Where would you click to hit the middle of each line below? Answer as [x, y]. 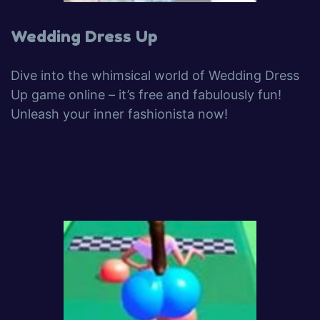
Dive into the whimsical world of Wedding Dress [155, 75]
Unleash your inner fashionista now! [119, 114]
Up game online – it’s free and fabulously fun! [146, 95]
